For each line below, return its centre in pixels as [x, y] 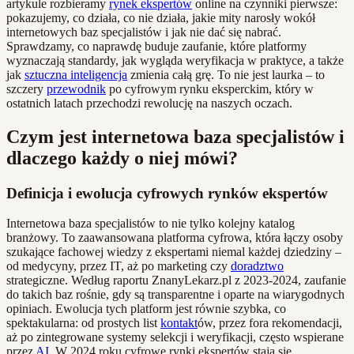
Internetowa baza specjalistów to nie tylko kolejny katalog [151, 224]
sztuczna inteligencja [76, 74]
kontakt [179, 323]
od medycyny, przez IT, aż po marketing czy [119, 266]
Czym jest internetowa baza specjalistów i [175, 136]
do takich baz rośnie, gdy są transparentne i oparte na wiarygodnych [175, 295]
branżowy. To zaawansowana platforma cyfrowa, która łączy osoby [175, 238]
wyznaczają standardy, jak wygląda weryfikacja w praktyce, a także [175, 60]
